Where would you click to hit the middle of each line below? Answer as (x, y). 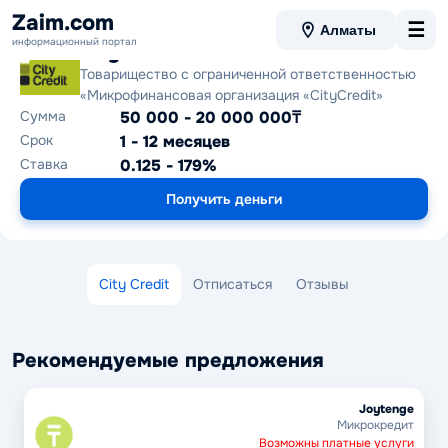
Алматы (348, 30)
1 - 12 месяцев (175, 141)
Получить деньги (224, 199)
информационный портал (74, 41)
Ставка (44, 164)
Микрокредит (375, 425)
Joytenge (386, 409)
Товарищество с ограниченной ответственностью (248, 74)
